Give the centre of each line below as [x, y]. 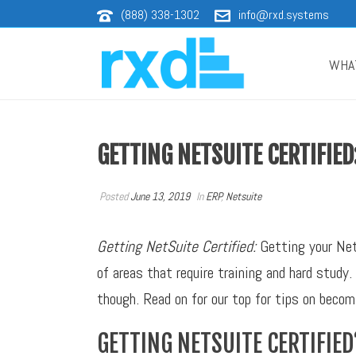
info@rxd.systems [284, 15]
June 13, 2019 [160, 196]
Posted [114, 196]
